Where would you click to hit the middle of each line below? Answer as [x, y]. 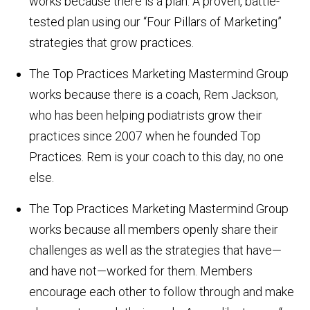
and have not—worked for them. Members [141, 271]
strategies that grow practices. [112, 43]
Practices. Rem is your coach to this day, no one [157, 157]
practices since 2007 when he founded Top [145, 136]
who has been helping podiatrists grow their [146, 116]
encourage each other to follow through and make [162, 292]
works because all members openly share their [154, 230]
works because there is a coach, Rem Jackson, [154, 95]
